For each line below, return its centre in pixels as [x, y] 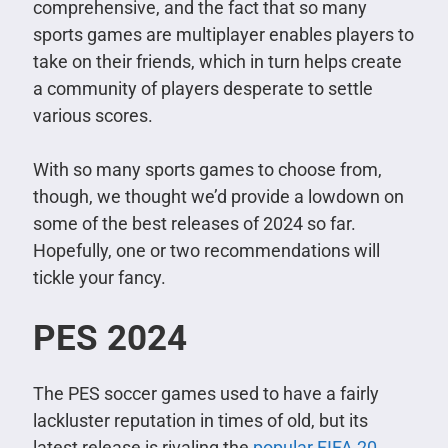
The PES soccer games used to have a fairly [205, 393]
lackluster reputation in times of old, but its [200, 420]
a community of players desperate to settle [202, 88]
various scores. [92, 115]
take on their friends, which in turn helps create [217, 61]
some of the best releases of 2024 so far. [194, 223]
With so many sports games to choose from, [207, 169]
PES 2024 [109, 338]
